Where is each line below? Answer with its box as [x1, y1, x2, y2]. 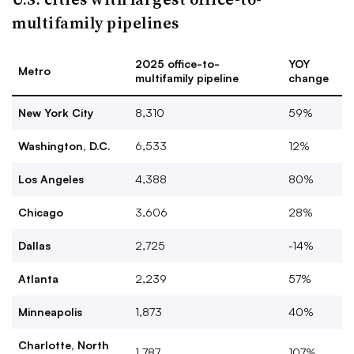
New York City [18, 106, 93, 119]
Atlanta [18, 272, 58, 285]
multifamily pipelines [12, 12, 179, 34]
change [288, 71, 329, 85]
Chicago [18, 205, 63, 219]
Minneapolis [18, 305, 82, 318]
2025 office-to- [135, 57, 220, 70]
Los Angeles [18, 172, 84, 186]
